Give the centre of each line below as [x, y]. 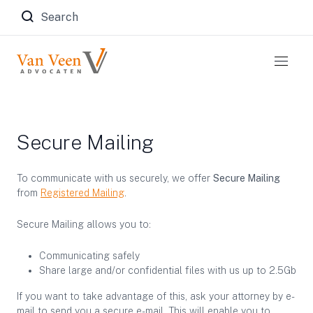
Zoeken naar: [68, 16]
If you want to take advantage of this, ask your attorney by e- [156, 296]
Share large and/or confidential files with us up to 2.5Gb [168, 270]
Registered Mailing [82, 193]
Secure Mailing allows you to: [84, 224]
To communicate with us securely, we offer [115, 178]
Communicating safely [89, 256]
